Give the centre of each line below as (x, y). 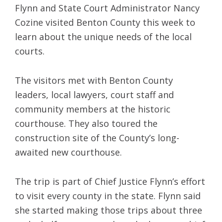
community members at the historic (93, 109)
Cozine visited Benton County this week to (105, 22)
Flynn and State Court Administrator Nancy (107, 8)
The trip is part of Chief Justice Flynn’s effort (110, 181)
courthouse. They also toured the (86, 123)
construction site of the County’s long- (97, 138)
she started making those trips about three (109, 210)
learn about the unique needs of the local (103, 36)
